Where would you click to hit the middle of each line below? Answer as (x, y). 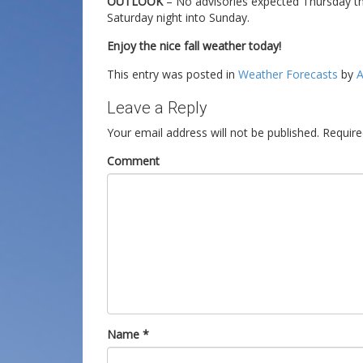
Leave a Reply (157, 107)
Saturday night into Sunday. (178, 17)
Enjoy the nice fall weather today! (194, 45)
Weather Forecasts (288, 74)
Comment (133, 160)
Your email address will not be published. (213, 132)
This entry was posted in (173, 74)
